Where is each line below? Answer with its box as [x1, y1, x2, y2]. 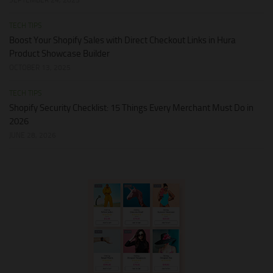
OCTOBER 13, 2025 [9, 63, 71, 72]
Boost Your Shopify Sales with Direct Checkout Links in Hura [9, 34, 236, 46]
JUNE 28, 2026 [9, 130, 56, 140]
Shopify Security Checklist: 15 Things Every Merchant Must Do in [9, 102, 253, 113]
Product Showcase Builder [9, 48, 110, 59]
